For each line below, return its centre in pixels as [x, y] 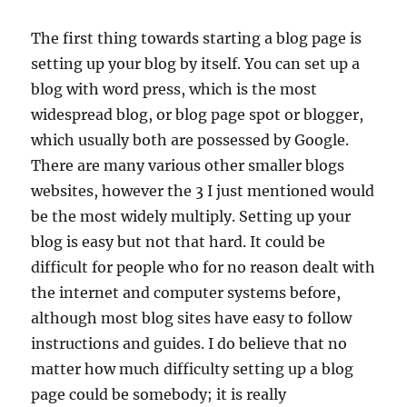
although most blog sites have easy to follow [192, 318]
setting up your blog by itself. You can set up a [196, 64]
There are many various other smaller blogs [188, 165]
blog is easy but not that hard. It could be [179, 242]
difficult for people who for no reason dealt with [203, 267]
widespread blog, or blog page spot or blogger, [198, 114]
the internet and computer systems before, [186, 293]
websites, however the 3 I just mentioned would [203, 191]
